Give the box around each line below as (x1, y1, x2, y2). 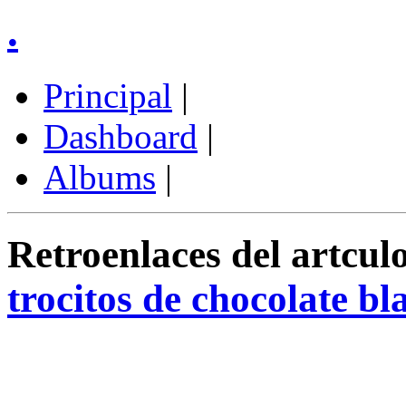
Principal (43, 76, 172, 116)
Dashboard (43, 117, 198, 157)
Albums (43, 158, 156, 198)
